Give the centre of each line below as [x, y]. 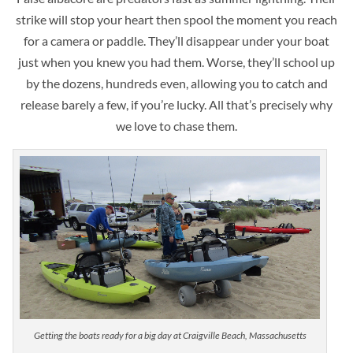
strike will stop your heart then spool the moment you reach [176, 19]
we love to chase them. [176, 125]
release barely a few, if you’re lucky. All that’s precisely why [176, 104]
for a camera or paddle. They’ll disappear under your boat [176, 40]
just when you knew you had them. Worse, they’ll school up [176, 61]
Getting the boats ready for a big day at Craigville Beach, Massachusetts [170, 336]
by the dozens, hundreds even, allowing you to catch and [176, 83]
